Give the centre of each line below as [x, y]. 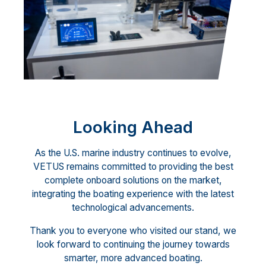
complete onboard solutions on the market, [133, 180]
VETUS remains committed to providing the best [133, 167]
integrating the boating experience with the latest [133, 194]
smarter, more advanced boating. [133, 258]
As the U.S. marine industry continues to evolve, [133, 153]
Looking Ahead [133, 127]
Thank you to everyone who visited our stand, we [133, 230]
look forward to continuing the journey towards [133, 244]
